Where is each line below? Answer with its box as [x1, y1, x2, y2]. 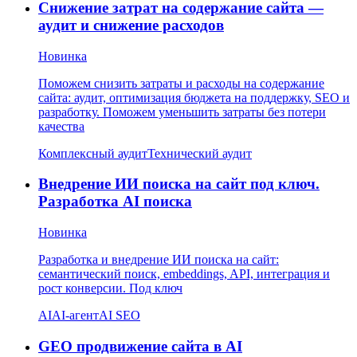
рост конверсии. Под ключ [38, 280, 182, 295]
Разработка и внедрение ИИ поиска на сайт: [38, 252, 279, 266]
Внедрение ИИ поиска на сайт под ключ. [38, 175, 320, 193]
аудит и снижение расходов [38, 16, 224, 33]
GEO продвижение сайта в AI [38, 337, 242, 355]
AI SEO [99, 308, 140, 322]
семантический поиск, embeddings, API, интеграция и [38, 266, 330, 280]
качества [38, 119, 84, 133]
